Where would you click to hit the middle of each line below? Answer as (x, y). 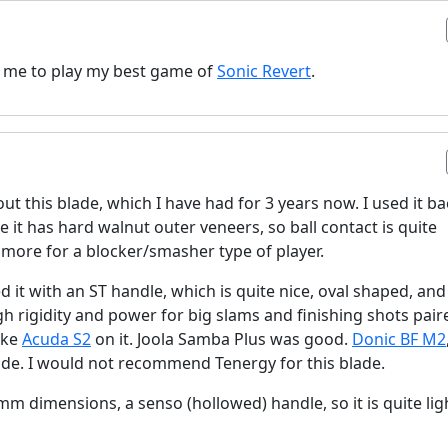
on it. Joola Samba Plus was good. (221, 339)
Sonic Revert (264, 71)
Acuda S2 (56, 339)
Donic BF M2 (399, 339)
